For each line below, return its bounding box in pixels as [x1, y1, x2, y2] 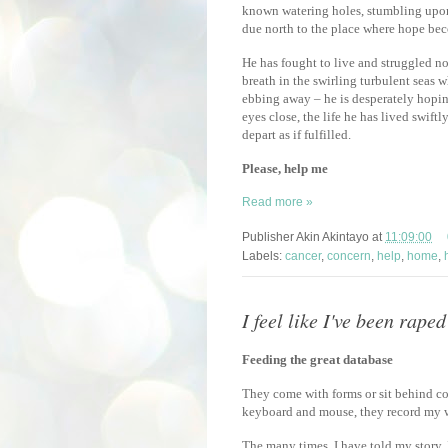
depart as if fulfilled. [242, 127, 351, 143]
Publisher [242, 230, 296, 245]
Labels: [242, 249, 285, 264]
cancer [285, 249, 321, 264]
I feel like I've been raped [242, 307, 446, 334]
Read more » [242, 195, 313, 210]
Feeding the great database [242, 352, 393, 368]
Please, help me [242, 161, 328, 177]
